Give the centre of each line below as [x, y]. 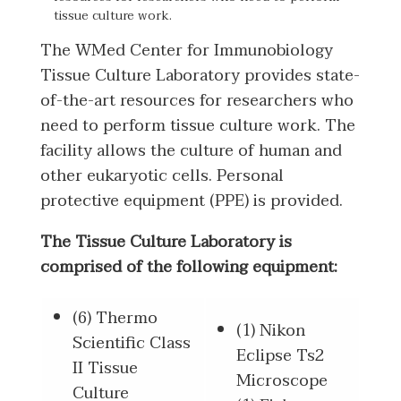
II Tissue [105, 368]
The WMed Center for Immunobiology [187, 50]
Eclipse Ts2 [280, 355]
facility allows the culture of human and [191, 150]
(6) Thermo [115, 318]
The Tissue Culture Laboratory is [166, 242]
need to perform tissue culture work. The [198, 125]
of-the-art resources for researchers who [197, 100]
